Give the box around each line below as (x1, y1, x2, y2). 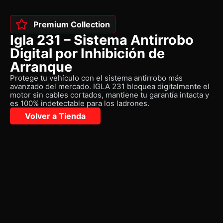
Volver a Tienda (25, 111, 86, 121)
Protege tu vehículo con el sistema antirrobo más (10, 73, 183, 83)
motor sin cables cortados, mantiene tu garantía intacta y (10, 90, 209, 100)
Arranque (10, 59, 72, 75)
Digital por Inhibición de (10, 45, 165, 62)
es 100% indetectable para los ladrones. (10, 99, 149, 108)
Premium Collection (33, 19, 111, 29)
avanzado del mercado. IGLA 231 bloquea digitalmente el (10, 82, 210, 91)
